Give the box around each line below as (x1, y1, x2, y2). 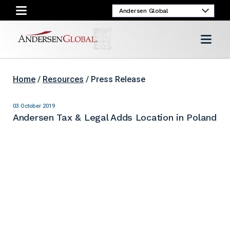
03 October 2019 (13, 103, 55, 110)
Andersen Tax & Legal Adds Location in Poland (13, 112, 217, 123)
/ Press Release (84, 74, 145, 85)
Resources (43, 74, 84, 85)
